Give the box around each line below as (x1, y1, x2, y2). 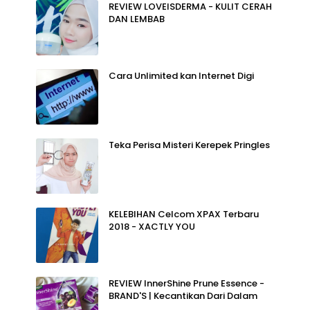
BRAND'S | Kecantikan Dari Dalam (109, 289, 257, 302)
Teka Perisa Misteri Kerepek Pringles (109, 138, 270, 152)
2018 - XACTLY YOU (109, 219, 195, 233)
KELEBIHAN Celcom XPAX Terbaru (109, 207, 259, 221)
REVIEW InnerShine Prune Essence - (109, 276, 264, 290)
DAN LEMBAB (109, 12, 165, 26)
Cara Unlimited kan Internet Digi (109, 69, 254, 82)
